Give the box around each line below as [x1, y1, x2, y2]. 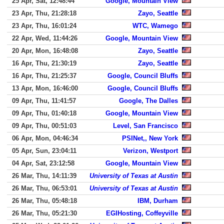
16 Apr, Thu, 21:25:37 [12, 72, 76, 79]
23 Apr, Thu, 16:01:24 [12, 22, 76, 29]
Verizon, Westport [123, 147, 178, 154]
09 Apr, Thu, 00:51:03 [12, 122, 76, 129]
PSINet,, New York [122, 134, 178, 142]
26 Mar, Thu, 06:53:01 [12, 184, 77, 192]
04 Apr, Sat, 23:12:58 [12, 159, 74, 167]
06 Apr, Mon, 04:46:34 [12, 134, 78, 142]
